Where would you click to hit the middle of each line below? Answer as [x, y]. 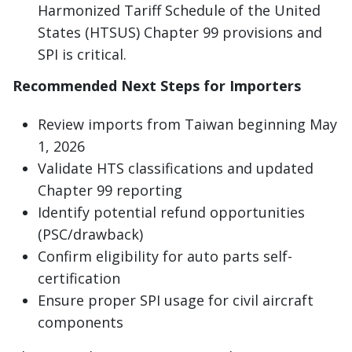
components [81, 322]
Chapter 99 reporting [110, 190]
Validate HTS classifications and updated [176, 168]
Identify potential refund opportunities [171, 212]
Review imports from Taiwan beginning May [187, 124]
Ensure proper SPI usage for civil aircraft [176, 300]
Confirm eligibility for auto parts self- [165, 256]
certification [79, 278]
